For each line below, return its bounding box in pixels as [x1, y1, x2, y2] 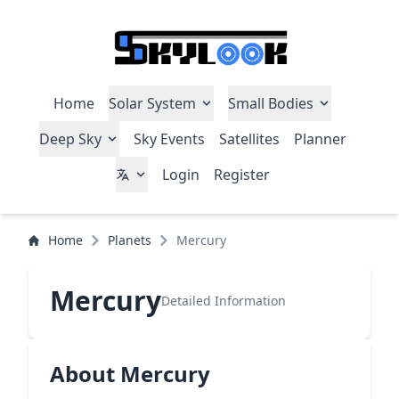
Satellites [218, 129, 280, 149]
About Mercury [50, 359, 210, 388]
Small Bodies [228, 94, 313, 113]
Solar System [109, 94, 196, 113]
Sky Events [133, 129, 205, 149]
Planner [293, 129, 346, 149]
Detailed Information [161, 292, 286, 309]
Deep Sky [38, 129, 102, 149]
